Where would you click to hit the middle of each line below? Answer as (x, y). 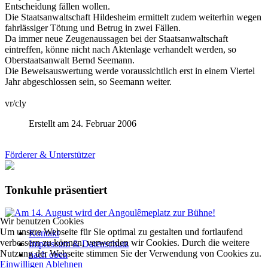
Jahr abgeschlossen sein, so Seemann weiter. (88, 81)
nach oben (48, 255)
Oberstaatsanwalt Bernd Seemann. (70, 60)
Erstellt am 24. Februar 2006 (83, 123)
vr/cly (16, 103)
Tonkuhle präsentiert (56, 190)
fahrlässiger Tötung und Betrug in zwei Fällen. (93, 28)
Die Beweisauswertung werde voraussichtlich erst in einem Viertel (130, 71)
